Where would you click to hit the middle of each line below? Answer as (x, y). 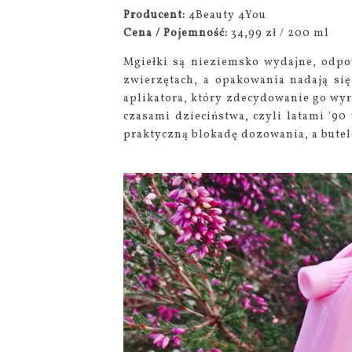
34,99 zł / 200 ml (280, 33)
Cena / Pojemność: (177, 33)
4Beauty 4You (227, 15)
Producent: (156, 15)
